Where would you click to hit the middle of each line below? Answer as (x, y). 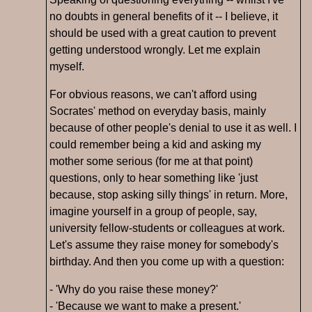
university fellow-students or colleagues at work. (167, 228)
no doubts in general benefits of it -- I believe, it (164, 17)
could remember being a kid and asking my (155, 145)
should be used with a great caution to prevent (163, 33)
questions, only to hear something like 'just (154, 178)
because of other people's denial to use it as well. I (173, 128)
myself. (67, 67)
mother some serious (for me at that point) (151, 162)
